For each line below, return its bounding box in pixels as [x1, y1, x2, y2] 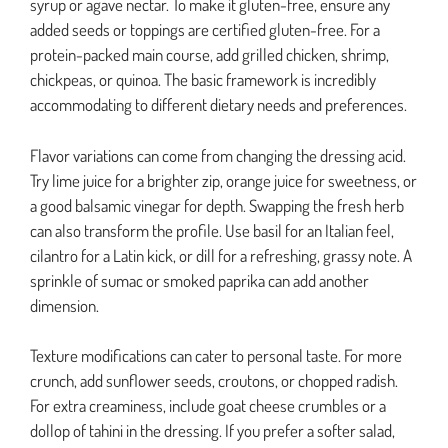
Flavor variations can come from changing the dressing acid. [30, 144, 406, 166]
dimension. [30, 294, 99, 316]
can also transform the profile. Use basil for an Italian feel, [30, 219, 394, 241]
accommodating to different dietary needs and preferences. [30, 94, 407, 116]
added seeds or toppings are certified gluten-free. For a [30, 19, 380, 41]
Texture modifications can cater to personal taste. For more [30, 345, 402, 367]
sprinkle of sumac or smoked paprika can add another [30, 269, 369, 291]
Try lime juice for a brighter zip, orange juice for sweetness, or [30, 169, 417, 191]
